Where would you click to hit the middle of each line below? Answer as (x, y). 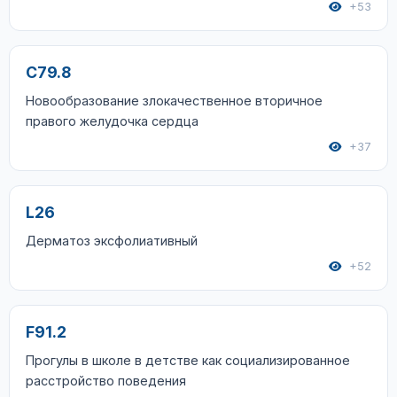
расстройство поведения (106, 381)
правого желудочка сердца (112, 121)
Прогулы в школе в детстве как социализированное (188, 360)
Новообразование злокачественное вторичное (174, 101)
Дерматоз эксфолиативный (112, 241)
